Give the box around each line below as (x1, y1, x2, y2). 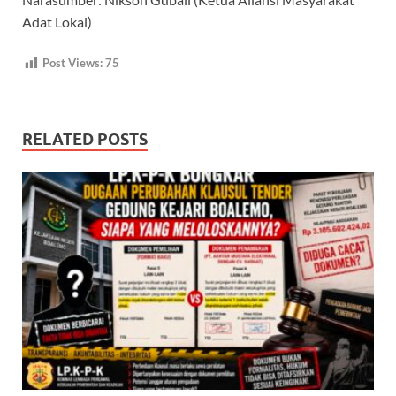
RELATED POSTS (22, 130, 148, 148)
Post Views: (42, 56, 103, 71)
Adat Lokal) (22, 13, 92, 31)
